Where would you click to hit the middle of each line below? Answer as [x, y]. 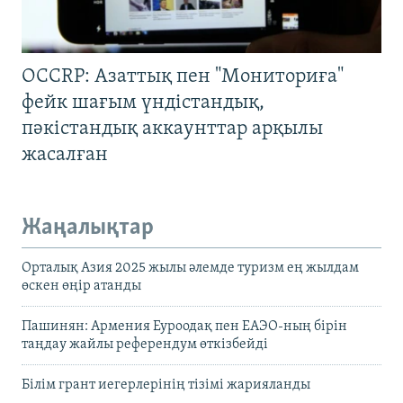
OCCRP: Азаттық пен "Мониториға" [183, 77]
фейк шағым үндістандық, [143, 103]
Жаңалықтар [88, 228]
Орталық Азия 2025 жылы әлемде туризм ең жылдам [190, 268]
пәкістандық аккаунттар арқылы [172, 130]
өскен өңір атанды [81, 286]
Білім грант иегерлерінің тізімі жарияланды [166, 385]
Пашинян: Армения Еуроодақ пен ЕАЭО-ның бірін [184, 326]
